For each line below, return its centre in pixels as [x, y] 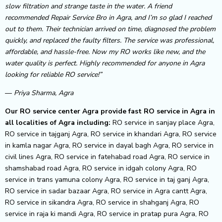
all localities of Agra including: [59, 122]
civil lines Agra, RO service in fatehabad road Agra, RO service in [107, 157]
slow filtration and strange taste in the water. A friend [88, 6]
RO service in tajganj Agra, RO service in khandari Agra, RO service [111, 134]
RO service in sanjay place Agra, [164, 122]
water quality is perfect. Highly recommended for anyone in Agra [105, 63]
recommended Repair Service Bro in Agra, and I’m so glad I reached [108, 17]
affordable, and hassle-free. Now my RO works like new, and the [105, 52]
